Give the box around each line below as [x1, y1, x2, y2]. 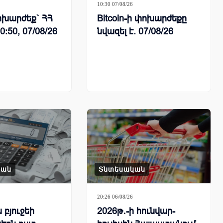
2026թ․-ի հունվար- [97, 206, 175, 217]
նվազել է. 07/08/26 [97, 26, 173, 37]
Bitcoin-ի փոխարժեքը [97, 13, 187, 24]
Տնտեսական [99, 165, 145, 174]
